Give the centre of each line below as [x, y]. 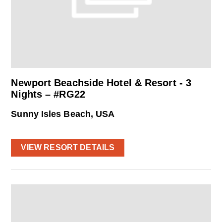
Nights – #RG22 [48, 94]
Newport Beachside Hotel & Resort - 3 [101, 83]
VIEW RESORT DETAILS [68, 147]
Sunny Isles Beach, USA [63, 114]
